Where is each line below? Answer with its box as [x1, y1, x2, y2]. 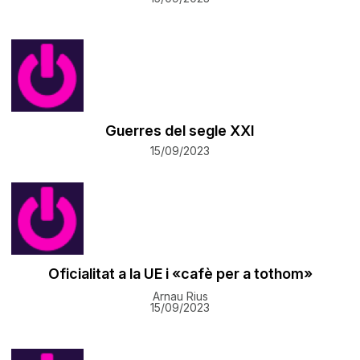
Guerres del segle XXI [105, 121, 255, 139]
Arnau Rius [152, 288, 208, 303]
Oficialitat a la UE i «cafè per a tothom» [47, 264, 313, 282]
